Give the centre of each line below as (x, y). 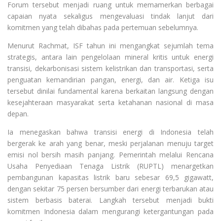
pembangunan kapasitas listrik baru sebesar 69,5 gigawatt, (110, 177)
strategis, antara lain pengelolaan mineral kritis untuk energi (110, 57)
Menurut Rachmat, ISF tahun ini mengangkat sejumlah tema (110, 45)
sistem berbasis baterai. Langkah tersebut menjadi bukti (110, 200)
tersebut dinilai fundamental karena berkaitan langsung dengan (110, 91)
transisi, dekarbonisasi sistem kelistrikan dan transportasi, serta (110, 68)
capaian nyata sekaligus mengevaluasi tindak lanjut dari (110, 16)
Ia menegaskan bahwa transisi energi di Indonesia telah (110, 132)
